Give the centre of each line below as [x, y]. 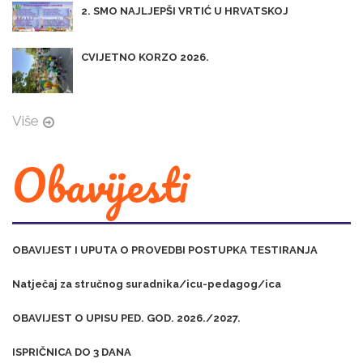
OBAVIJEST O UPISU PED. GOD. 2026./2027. [126, 318]
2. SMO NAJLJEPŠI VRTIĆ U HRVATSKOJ [185, 11]
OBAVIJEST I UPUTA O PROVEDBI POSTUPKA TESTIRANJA [165, 250]
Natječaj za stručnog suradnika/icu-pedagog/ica [147, 284]
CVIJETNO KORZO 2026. [145, 58]
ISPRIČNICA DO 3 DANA [72, 352]
